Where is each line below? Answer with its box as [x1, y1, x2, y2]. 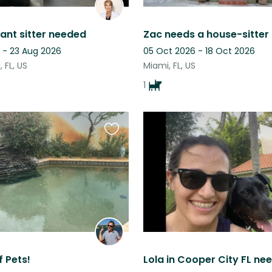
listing [104, 157, 131, 171]
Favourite [104, 127, 149, 142]
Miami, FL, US [143, 59, 195, 72]
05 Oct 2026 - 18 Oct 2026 [143, 44, 255, 57]
